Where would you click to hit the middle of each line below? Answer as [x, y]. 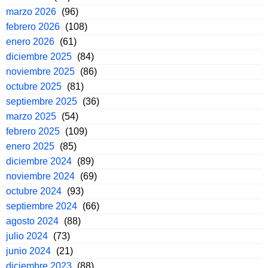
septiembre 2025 [42, 102]
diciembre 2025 [39, 57]
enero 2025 [30, 147]
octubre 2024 [34, 191]
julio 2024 [27, 236]
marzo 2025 [31, 117]
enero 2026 [30, 42]
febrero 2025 [33, 132]
